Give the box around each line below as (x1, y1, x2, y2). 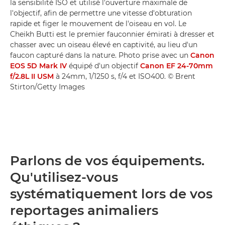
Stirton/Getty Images (10, 82, 85, 91)
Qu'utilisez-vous (10, 169, 118, 185)
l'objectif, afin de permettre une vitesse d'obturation (10, 9, 192, 18)
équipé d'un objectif (67, 61, 140, 70)
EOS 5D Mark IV (10, 61, 67, 70)
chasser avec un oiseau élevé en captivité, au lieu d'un (10, 40, 197, 49)
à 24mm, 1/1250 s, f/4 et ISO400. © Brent (54, 72, 195, 81)
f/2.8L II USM (10, 72, 54, 81)
